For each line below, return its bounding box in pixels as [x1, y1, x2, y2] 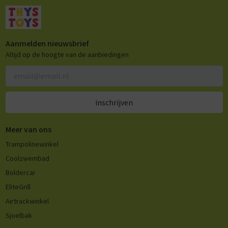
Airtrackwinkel [5, 196, 49, 206]
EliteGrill [5, 182, 31, 192]
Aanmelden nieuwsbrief [5, 38, 89, 49]
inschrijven [95, 97, 133, 107]
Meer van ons [5, 124, 51, 135]
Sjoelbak [5, 211, 32, 220]
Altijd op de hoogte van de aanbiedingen [5, 50, 129, 60]
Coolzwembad [5, 154, 49, 163]
